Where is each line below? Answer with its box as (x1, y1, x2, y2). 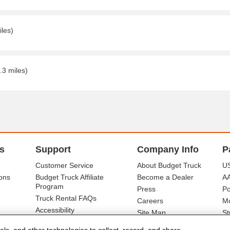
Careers (137, 197, 163, 205)
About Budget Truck (137, 161, 201, 169)
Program (35, 182, 64, 190)
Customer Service (35, 161, 93, 169)
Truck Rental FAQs (35, 194, 97, 202)
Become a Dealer (137, 173, 194, 181)
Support (35, 144, 71, 155)
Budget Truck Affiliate (35, 173, 104, 181)
